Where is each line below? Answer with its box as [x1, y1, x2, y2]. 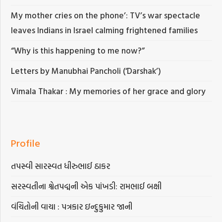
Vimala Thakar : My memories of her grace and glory [11, 85, 206, 98]
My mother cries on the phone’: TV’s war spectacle [11, 9, 201, 22]
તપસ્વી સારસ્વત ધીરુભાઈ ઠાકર [11, 160, 111, 172]
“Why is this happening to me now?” [11, 44, 147, 57]
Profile [11, 135, 41, 151]
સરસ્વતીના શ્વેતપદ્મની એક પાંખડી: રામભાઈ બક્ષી [11, 180, 164, 193]
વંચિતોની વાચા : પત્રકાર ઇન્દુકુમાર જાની [11, 200, 133, 213]
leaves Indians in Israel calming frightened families [11, 24, 198, 37]
